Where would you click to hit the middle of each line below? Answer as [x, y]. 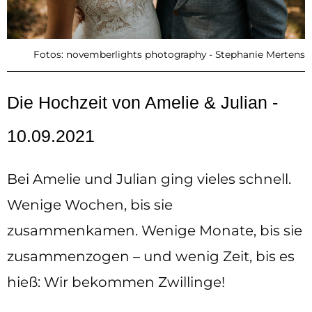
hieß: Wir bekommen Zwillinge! [116, 282]
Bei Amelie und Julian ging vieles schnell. [149, 179]
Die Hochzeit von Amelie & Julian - [142, 102]
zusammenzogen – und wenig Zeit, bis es [151, 256]
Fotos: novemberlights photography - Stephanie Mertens [169, 54]
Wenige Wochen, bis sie [90, 204]
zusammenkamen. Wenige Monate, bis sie [155, 230]
